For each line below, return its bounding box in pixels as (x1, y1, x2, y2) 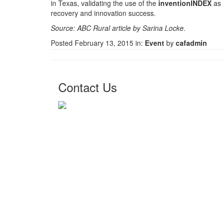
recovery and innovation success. (51, 7, 156, 18)
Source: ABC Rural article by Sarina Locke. (51, 22, 186, 33)
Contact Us (58, 78, 117, 96)
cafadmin (176, 37, 207, 48)
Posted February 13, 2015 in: (51, 37, 145, 48)
